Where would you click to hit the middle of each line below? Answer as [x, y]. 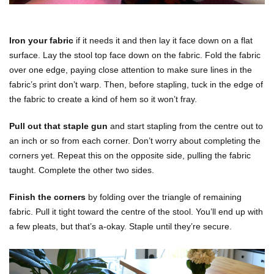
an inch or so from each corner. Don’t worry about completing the [135, 141]
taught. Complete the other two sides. [82, 170]
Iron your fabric [41, 41]
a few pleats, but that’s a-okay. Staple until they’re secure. [120, 227]
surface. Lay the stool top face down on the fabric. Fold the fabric [135, 55]
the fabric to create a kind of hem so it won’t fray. [103, 99]
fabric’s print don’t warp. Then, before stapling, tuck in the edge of [136, 85]
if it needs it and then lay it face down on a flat [163, 41]
